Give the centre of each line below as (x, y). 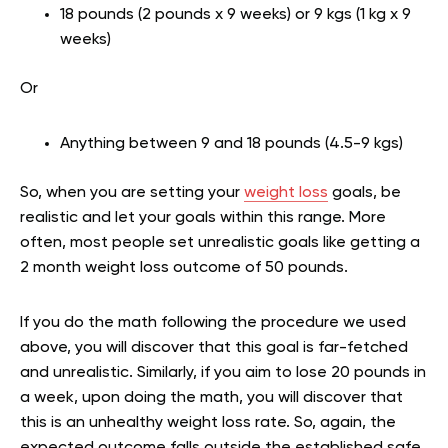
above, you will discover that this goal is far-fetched (214, 348)
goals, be (364, 193)
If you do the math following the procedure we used (213, 323)
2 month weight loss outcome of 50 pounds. (186, 268)
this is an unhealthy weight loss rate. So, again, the (208, 423)
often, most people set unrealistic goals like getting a (220, 243)
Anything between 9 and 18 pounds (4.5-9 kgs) (231, 144)
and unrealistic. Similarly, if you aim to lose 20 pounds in (223, 373)
